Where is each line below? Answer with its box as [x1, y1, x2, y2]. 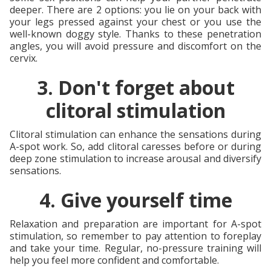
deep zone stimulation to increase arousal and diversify [10, 151, 261, 165]
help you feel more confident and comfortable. [10, 253, 219, 267]
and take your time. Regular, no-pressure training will [10, 241, 261, 255]
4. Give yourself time [39, 186, 232, 213]
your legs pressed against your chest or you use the [10, 15, 261, 28]
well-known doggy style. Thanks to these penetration [10, 27, 261, 41]
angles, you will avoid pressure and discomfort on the [10, 39, 261, 53]
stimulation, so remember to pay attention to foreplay [10, 229, 261, 243]
